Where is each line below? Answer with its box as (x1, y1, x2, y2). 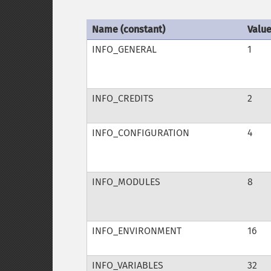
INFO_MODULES (91, 176, 160, 188)
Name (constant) (91, 24, 165, 35)
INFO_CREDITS (91, 93, 154, 104)
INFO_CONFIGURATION (91, 127, 189, 139)
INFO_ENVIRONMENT (91, 225, 181, 237)
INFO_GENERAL (91, 44, 157, 55)
